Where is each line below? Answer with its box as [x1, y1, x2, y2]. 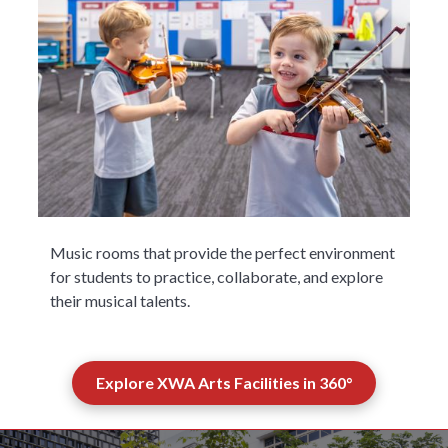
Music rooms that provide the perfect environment [50, 243, 396, 263]
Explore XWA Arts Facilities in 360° [96, 373, 352, 393]
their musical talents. [50, 291, 191, 311]
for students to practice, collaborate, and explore [50, 267, 384, 287]
